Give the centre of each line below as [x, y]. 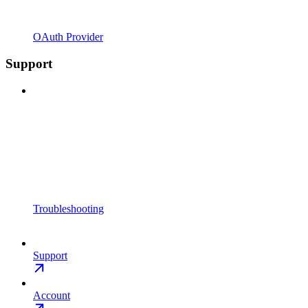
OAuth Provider [68, 37]
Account [52, 295]
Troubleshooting [68, 208]
